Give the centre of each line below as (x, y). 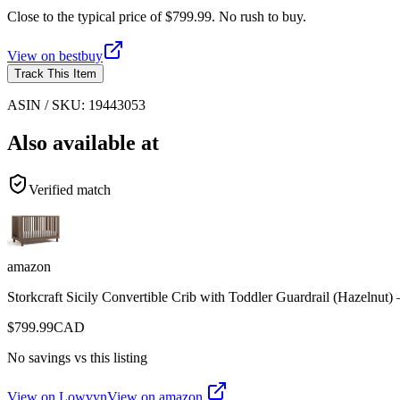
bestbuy (81, 55)
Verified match (70, 189)
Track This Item (55, 73)
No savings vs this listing (77, 357)
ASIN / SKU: (48, 104)
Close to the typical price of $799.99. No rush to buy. (157, 16)
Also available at (83, 142)
